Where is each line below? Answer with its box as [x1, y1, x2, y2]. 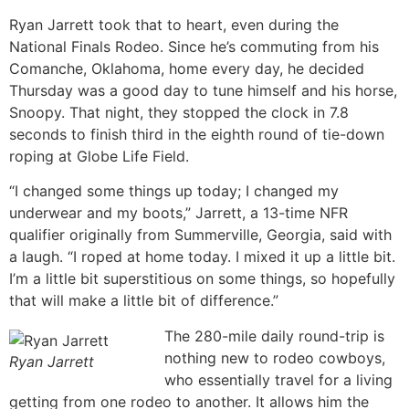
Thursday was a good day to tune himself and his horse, [9, 80, 397, 100]
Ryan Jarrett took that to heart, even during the [9, 15, 339, 34]
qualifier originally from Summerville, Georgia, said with [9, 225, 392, 245]
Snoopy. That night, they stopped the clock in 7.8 [9, 102, 349, 121]
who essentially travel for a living [164, 370, 393, 389]
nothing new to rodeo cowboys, [164, 348, 385, 367]
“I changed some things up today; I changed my [9, 182, 339, 201]
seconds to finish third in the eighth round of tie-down [9, 124, 384, 143]
